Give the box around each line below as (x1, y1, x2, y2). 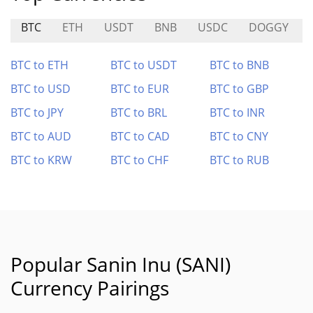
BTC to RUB (210, 152, 270, 168)
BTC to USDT (110, 57, 177, 73)
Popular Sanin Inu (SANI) (10, 251, 231, 277)
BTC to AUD (10, 129, 71, 144)
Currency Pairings (10, 275, 169, 301)
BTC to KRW (10, 152, 72, 168)
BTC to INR (210, 105, 265, 120)
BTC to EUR (110, 81, 169, 96)
